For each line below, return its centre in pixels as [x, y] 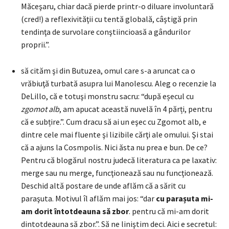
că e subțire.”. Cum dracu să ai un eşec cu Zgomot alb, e [114, 121]
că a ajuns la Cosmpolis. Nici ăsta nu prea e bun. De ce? [114, 147]
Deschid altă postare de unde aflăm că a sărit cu [103, 185]
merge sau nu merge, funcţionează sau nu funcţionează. [117, 173]
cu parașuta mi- [185, 198]
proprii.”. [35, 44]
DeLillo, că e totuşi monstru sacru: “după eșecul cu [107, 96]
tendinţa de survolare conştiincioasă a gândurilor [106, 31]
